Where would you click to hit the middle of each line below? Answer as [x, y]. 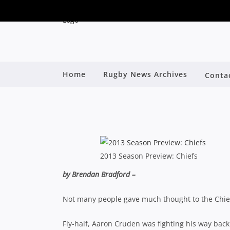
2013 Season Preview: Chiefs [149, 156]
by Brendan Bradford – [99, 174]
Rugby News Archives [145, 74]
